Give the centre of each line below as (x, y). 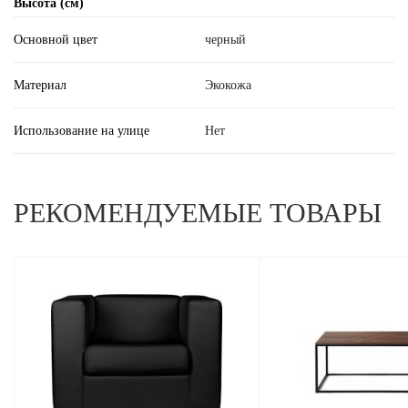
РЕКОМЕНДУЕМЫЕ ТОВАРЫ (198, 213)
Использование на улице (82, 130)
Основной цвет (56, 39)
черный (225, 39)
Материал (40, 85)
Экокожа (228, 85)
